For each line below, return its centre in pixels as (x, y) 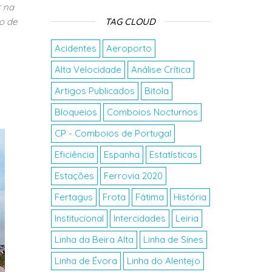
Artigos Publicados (94, 91)
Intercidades (139, 218)
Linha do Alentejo (163, 261)
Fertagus (73, 197)
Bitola (156, 91)
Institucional (79, 218)
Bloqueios (76, 112)
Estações (74, 176)
